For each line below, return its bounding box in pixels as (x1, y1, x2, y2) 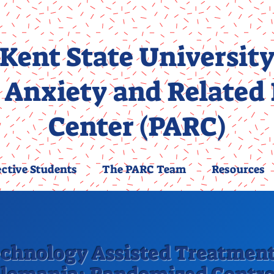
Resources (211, 162, 264, 177)
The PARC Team (102, 162, 186, 177)
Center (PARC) (48, 109, 226, 144)
